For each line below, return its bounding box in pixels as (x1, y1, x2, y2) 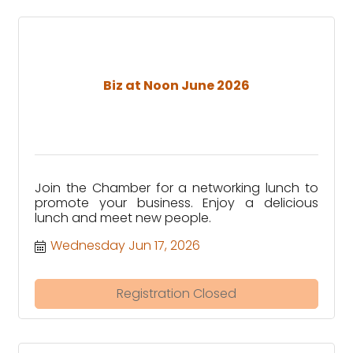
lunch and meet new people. (35, 208, 211, 227)
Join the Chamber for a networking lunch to (35, 178, 318, 197)
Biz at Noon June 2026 (103, 76, 250, 95)
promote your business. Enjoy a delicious (35, 193, 318, 212)
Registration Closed (117, 284, 236, 303)
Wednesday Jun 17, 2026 (50, 236, 200, 255)
